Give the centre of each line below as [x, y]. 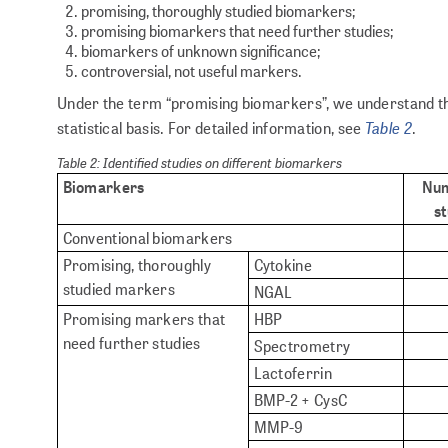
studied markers [119, 288]
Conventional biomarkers [147, 237]
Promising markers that [144, 318]
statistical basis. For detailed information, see [211, 127]
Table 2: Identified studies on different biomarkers [199, 161]
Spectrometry [302, 345]
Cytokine [282, 264]
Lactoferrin [292, 372]
